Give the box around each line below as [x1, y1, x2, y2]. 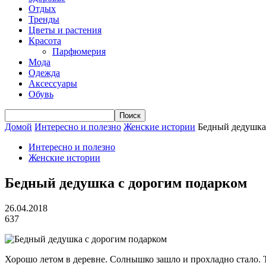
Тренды [28, 14, 59, 24]
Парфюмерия [52, 46, 106, 56]
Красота [28, 36, 61, 46]
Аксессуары [28, 78, 77, 88]
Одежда [28, 68, 60, 78]
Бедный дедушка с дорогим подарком [5, 175, 247, 191]
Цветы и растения [28, 25, 102, 35]
